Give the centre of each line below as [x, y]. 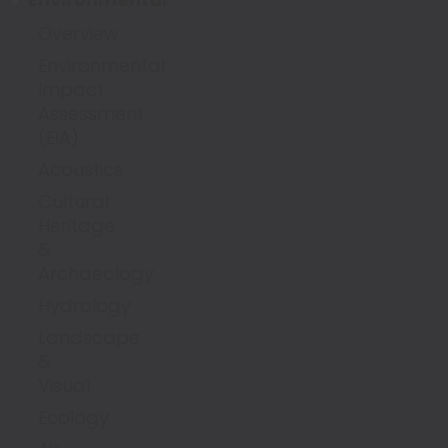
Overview [78, 33]
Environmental [101, 65]
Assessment [91, 113]
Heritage [76, 225]
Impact [71, 89]
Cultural [73, 201]
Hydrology [84, 305]
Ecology [73, 417]
